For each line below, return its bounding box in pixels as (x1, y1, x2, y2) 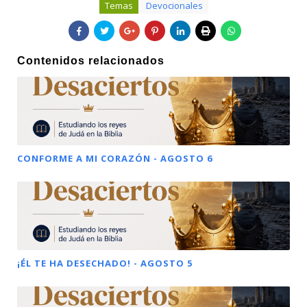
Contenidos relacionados (17, 55, 164, 67)
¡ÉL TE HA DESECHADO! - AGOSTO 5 (17, 257, 193, 270)
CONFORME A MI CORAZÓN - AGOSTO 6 (17, 152, 212, 165)
